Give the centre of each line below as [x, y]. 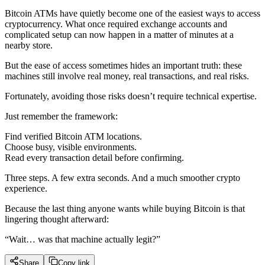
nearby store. [29, 46]
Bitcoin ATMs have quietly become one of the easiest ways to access [132, 14]
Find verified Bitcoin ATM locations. [73, 137]
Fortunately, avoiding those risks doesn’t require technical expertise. [131, 96]
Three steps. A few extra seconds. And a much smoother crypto [122, 178]
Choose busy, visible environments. [71, 147]
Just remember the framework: [61, 117]
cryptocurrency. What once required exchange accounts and [116, 24]
